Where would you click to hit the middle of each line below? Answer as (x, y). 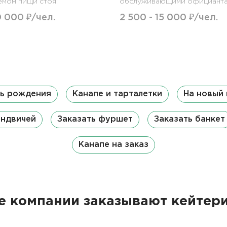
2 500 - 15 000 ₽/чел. (169, 17)
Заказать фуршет (95, 119)
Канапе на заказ (113, 144)
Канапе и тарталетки (117, 94)
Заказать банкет (189, 119)
